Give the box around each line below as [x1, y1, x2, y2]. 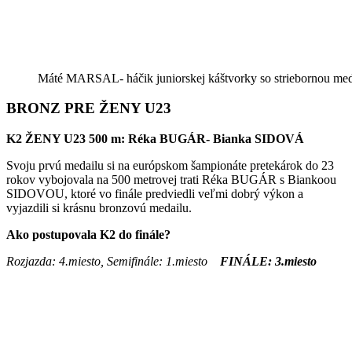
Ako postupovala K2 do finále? [6, 227, 170, 241]
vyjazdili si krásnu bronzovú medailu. [6, 200, 192, 214]
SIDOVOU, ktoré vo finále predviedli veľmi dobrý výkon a [6, 186, 303, 200]
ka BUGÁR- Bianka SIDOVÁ [143, 131, 304, 145]
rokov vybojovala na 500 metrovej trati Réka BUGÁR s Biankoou [6, 172, 336, 186]
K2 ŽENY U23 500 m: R [6, 131, 137, 145]
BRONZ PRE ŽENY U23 [6, 100, 171, 117]
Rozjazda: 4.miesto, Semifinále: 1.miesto [6, 254, 217, 268]
